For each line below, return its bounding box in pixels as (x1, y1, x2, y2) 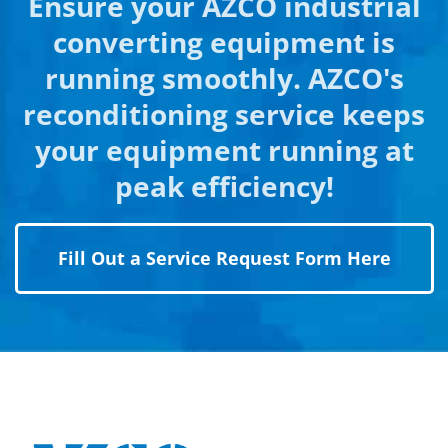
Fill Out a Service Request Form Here (57, 246, 391, 271)
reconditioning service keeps (23, 95, 425, 134)
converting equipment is (53, 23, 395, 62)
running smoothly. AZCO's (44, 59, 404, 98)
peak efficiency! (114, 167, 334, 206)
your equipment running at (34, 131, 414, 170)
